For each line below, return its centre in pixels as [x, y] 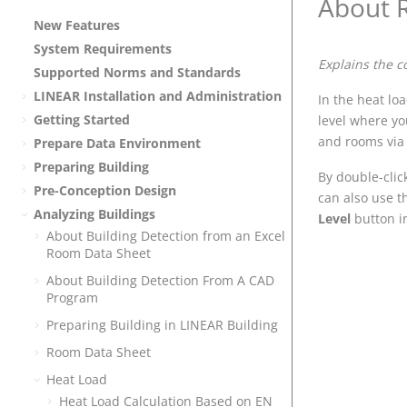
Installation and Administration [181, 96]
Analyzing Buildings [94, 214]
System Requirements [103, 49]
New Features [77, 25]
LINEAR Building [229, 324]
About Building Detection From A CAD [160, 280]
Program [72, 297]
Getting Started [82, 120]
